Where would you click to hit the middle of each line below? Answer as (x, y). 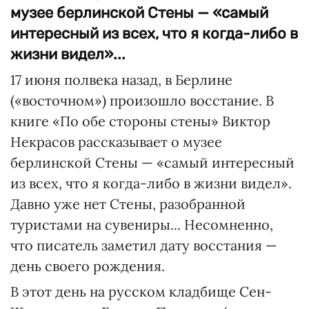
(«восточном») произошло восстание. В (142, 100)
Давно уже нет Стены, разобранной (128, 204)
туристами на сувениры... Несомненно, (142, 225)
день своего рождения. (88, 266)
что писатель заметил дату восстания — (144, 245)
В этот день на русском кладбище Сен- (141, 291)
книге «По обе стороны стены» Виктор (140, 121)
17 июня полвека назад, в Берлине (121, 80)
